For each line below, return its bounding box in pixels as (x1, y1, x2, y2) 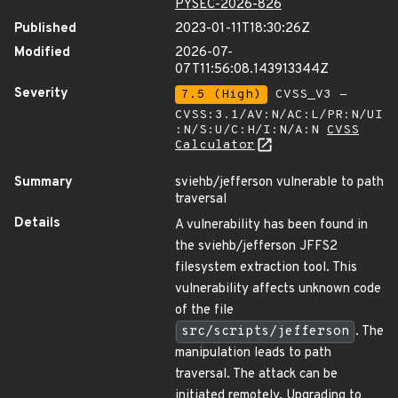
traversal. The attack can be (175, 366, 338, 383)
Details (14, 215, 60, 232)
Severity (14, 85, 68, 102)
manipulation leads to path (175, 345, 331, 362)
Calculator (175, 138, 255, 153)
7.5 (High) (181, 87, 261, 102)
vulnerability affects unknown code (175, 281, 381, 298)
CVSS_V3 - (267, 87, 347, 102)
